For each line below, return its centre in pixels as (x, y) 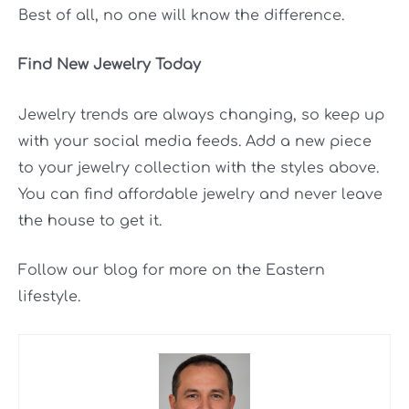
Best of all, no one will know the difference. (181, 15)
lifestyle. (49, 297)
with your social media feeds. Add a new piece (195, 141)
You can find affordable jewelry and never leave (200, 194)
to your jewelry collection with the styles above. (199, 168)
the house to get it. (90, 220)
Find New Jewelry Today (110, 65)
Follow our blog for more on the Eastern (172, 271)
